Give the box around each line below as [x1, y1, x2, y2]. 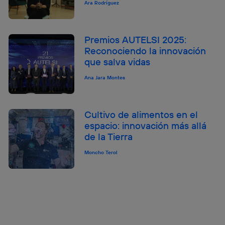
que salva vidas [84, 55, 151, 68]
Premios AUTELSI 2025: [84, 33, 187, 46]
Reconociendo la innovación [84, 44, 206, 57]
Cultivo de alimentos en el [84, 108, 198, 121]
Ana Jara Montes [84, 74, 126, 81]
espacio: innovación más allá [84, 120, 207, 132]
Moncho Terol [84, 149, 118, 156]
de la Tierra [84, 131, 133, 143]
